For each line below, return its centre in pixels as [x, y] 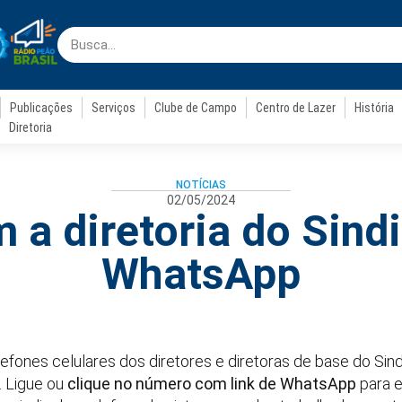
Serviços [114, 108]
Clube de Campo [196, 108]
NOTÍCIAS [201, 185]
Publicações [42, 108]
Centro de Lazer [296, 108]
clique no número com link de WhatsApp [212, 384]
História [375, 108]
